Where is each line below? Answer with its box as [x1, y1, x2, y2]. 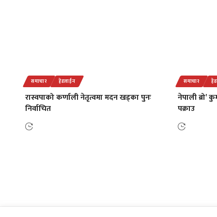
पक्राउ [178, 102, 195, 115]
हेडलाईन [58, 77, 76, 85]
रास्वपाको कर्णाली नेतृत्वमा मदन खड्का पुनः [25, 91, 151, 104]
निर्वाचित [25, 102, 51, 115]
